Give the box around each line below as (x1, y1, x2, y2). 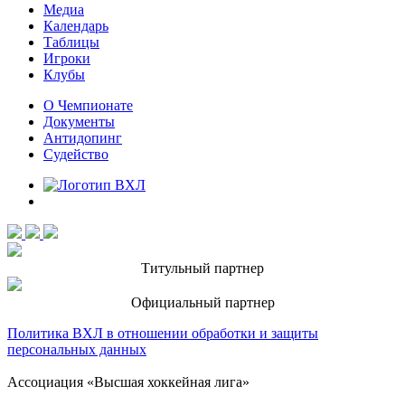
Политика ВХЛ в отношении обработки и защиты (7, 325, 318, 341)
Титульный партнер (141, 259, 264, 276)
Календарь (43, 17, 108, 33)
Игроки (43, 50, 90, 66)
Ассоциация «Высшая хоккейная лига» (7, 373, 250, 390)
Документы (43, 113, 115, 129)
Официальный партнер (130, 294, 275, 310)
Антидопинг (43, 129, 122, 146)
